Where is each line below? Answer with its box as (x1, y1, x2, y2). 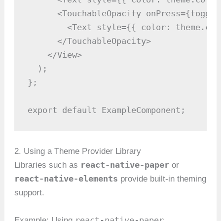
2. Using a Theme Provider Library (14, 147, 142, 156)
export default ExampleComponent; (28, 105, 186, 115)
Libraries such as (14, 160, 81, 170)
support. (14, 188, 45, 198)
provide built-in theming (118, 174, 207, 184)
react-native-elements (14, 174, 118, 184)
